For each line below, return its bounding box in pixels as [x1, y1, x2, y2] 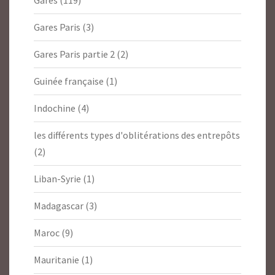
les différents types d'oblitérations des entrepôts [34, 129, 240, 142]
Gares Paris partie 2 [34, 48, 115, 61]
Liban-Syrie [34, 172, 81, 185]
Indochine [34, 102, 76, 115]
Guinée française [34, 75, 104, 88]
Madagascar [34, 199, 83, 212]
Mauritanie [34, 254, 79, 266]
